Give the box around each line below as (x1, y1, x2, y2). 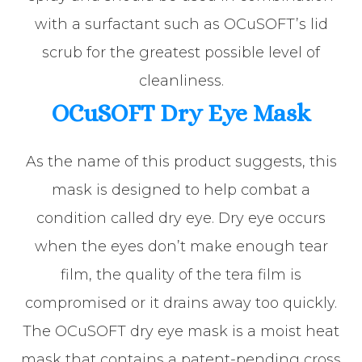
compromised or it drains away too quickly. (25, 294, 337, 313)
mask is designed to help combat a (52, 181, 310, 200)
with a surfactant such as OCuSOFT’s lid (34, 15, 328, 34)
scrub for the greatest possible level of (42, 44, 320, 62)
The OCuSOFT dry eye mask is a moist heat (23, 322, 339, 341)
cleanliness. (138, 72, 224, 90)
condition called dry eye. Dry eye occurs (36, 209, 326, 228)
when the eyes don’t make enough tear (34, 238, 328, 256)
